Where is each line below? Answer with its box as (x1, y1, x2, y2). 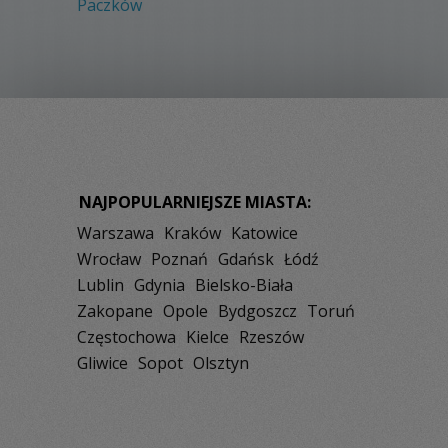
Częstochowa (77, 326, 176, 348)
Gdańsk (218, 248, 274, 270)
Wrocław (77, 248, 141, 270)
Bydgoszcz (218, 300, 297, 322)
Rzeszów (239, 326, 304, 348)
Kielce (186, 326, 229, 348)
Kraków (164, 222, 221, 244)
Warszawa (77, 222, 154, 244)
